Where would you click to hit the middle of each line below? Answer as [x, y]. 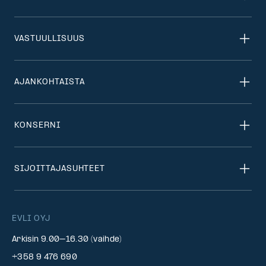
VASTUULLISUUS [50, 39]
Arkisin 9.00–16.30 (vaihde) [67, 240]
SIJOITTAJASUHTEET [60, 169]
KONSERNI [37, 125]
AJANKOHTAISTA [50, 82]
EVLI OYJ [31, 219]
